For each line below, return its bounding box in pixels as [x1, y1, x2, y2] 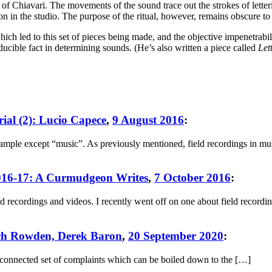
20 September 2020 [128, 229, 223, 242]
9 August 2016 [112, 113, 184, 126]
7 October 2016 [154, 171, 231, 185]
